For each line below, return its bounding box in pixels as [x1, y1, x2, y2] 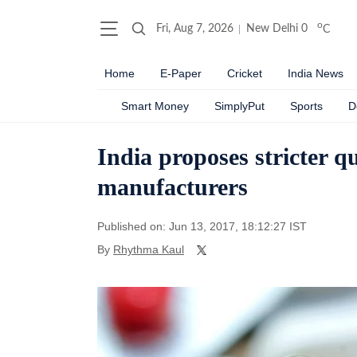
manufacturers [97, 174, 248, 200]
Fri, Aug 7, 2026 [156, 23, 233, 34]
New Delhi [246, 23, 298, 34]
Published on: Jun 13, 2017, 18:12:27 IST [97, 220, 307, 233]
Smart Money [121, 100, 189, 112]
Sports [290, 100, 323, 112]
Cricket [227, 67, 262, 80]
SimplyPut [214, 100, 265, 112]
